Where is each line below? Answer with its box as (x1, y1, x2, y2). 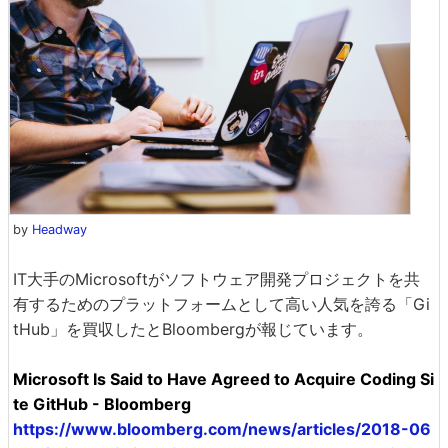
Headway (32, 222, 87, 237)
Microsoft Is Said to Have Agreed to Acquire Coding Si (13, 369, 434, 389)
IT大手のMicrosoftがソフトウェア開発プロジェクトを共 (13, 269, 420, 289)
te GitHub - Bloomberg (13, 394, 191, 414)
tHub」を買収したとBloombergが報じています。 (13, 319, 373, 339)
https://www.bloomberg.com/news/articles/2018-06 (13, 419, 431, 439)
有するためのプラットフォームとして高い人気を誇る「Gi (13, 294, 430, 314)
